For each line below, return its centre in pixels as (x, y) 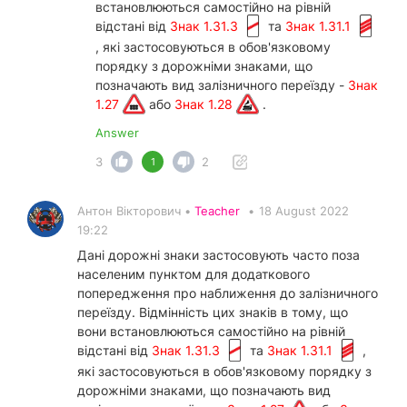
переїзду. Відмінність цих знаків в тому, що (213, 313)
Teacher (217, 211)
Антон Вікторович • (136, 211)
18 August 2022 (304, 211)
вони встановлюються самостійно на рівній (211, 332)
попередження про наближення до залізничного (228, 293)
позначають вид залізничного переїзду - (222, 84)
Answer (117, 133)
